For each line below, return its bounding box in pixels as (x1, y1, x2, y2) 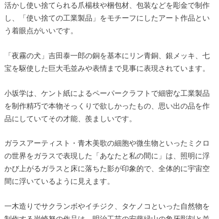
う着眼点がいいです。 (4, 26, 78, 35)
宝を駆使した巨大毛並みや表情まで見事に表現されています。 (4, 64, 210, 73)
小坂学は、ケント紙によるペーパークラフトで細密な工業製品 (4, 88, 210, 97)
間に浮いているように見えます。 (4, 176, 114, 186)
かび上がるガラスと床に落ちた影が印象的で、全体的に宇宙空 (4, 164, 210, 173)
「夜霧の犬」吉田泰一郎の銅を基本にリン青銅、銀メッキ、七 (4, 51, 210, 60)
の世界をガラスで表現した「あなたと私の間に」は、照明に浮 (4, 151, 210, 160)
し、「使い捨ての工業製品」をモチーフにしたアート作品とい (4, 13, 210, 22)
